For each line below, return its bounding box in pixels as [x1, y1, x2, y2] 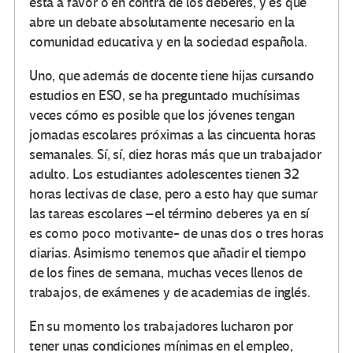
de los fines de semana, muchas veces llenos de [29, 265, 303, 282]
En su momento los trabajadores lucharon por [29, 318, 294, 336]
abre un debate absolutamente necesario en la [29, 14, 295, 32]
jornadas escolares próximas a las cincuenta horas [29, 127, 317, 144]
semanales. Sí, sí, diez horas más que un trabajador [29, 147, 321, 164]
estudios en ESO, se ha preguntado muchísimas [29, 87, 301, 105]
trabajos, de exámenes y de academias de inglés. [29, 284, 310, 302]
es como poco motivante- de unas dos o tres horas [29, 225, 324, 243]
